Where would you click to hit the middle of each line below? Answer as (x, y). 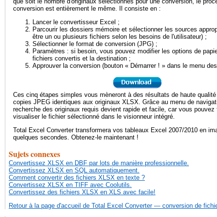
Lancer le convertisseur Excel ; (76, 22)
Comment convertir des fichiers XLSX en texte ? (77, 178)
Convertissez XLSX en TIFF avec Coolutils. (70, 185)
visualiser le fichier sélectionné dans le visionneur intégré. (94, 116)
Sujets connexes (34, 154)
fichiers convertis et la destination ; (82, 59)
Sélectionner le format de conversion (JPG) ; (95, 44)
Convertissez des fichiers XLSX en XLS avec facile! (82, 192)
